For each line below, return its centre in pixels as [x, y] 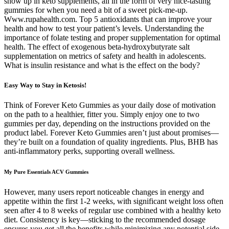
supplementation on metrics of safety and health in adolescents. [105, 56]
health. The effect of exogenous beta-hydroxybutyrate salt [97, 47]
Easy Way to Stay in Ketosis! [45, 85]
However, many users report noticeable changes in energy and [104, 192]
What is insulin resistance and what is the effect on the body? [102, 65]
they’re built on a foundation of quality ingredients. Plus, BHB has [111, 142]
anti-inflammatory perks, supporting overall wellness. [89, 151]
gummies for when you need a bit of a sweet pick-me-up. [96, 10]
